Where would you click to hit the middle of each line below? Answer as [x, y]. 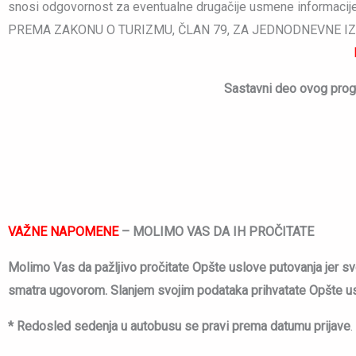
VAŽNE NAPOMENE [63, 232]
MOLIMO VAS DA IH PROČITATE [223, 232]
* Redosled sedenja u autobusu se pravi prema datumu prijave [179, 327]
